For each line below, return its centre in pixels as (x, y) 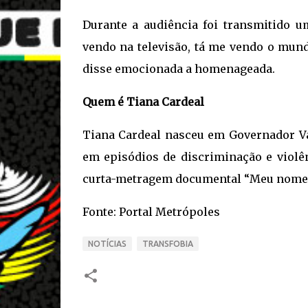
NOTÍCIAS (107, 243)
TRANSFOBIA (167, 243)
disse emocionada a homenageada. (178, 68)
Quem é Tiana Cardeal (143, 101)
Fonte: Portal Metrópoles (151, 211)
